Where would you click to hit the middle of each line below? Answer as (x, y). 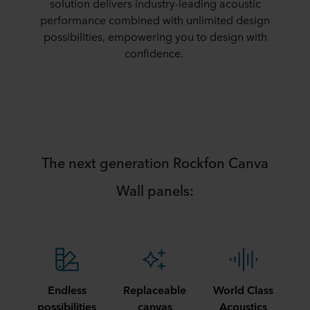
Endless (67, 289)
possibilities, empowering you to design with (155, 36)
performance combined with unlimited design (155, 19)
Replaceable (155, 289)
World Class (243, 289)
